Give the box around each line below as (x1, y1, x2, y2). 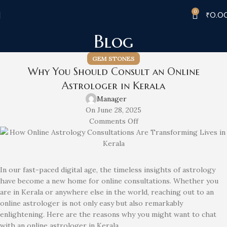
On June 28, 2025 (86, 105, 141, 115)
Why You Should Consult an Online (27, 65, 200, 78)
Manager (97, 94, 127, 103)
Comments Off (89, 117, 138, 126)
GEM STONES (92, 55, 135, 62)
